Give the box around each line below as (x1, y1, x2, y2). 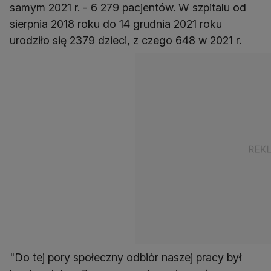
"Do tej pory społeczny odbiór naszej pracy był (10, 251, 241, 264)
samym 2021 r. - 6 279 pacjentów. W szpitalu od (10, 1, 246, 15)
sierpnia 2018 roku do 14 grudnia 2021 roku (10, 18, 222, 31)
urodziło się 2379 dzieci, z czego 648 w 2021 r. (10, 34, 241, 47)
